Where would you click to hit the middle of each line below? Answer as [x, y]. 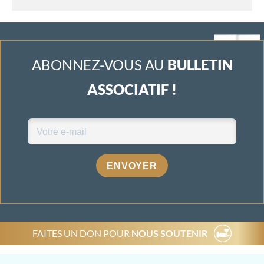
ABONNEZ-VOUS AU [99, 65]
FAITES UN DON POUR [81, 233]
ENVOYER [132, 166]
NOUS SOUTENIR [169, 233]
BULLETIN [200, 65]
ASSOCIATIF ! [132, 90]
